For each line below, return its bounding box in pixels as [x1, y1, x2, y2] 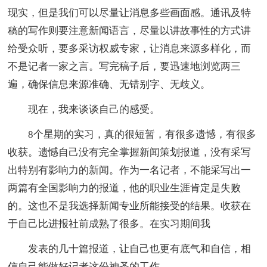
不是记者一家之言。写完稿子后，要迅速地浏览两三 [8, 60, 241, 72]
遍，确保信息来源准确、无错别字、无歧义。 [8, 78, 211, 90]
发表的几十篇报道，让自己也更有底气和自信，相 [8, 243, 252, 254]
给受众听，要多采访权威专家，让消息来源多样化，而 [8, 42, 252, 54]
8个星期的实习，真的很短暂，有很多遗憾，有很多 [8, 128, 257, 140]
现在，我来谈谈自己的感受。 [8, 103, 160, 115]
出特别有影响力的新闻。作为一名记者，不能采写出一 [8, 164, 252, 176]
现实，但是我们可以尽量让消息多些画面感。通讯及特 [8, 7, 252, 18]
